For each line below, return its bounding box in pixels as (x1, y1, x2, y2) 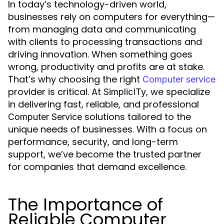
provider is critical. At (8, 85, 103, 98)
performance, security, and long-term (8, 135, 178, 148)
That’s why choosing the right (8, 73, 142, 85)
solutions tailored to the (82, 110, 191, 123)
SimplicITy (103, 86, 146, 97)
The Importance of (8, 192, 163, 216)
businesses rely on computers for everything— (8, 10, 215, 23)
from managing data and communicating (8, 23, 196, 35)
